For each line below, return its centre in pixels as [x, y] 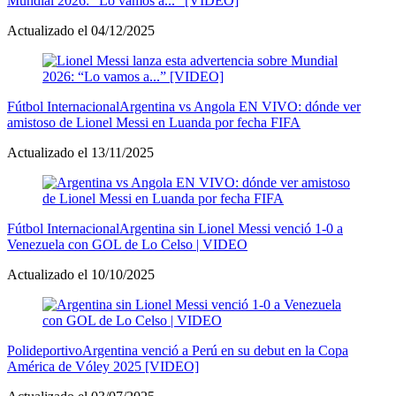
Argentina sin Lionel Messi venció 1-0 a [231, 228]
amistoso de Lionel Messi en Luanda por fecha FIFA [154, 122]
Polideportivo [45, 350]
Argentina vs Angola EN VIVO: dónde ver [240, 106]
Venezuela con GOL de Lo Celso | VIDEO [127, 244]
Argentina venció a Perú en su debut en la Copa [215, 350]
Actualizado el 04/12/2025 [81, 30]
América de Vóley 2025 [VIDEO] [103, 366]
